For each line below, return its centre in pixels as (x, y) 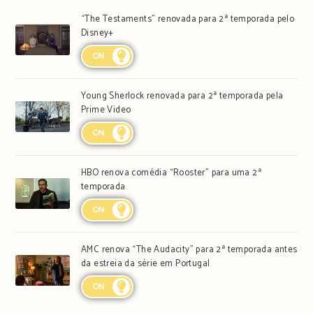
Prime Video (106, 110)
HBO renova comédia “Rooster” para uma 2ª (171, 173)
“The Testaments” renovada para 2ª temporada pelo (188, 19)
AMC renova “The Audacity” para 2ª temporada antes (189, 249)
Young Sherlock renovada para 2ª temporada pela (182, 96)
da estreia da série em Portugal (145, 263)
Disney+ (97, 33)
